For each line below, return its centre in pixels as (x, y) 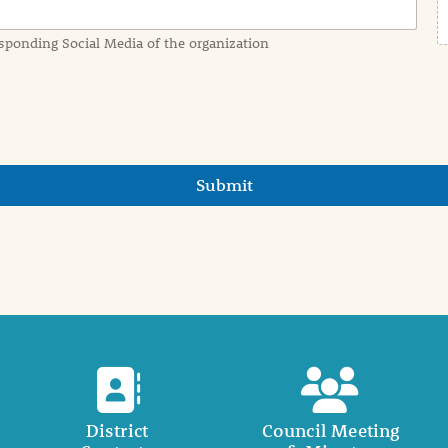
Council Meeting (330, 430)
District (117, 430)
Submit (224, 184)
